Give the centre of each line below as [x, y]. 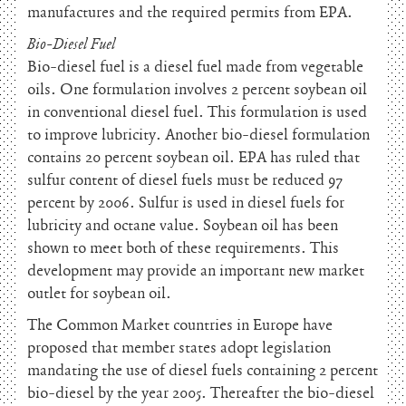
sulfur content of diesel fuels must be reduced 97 [185, 180]
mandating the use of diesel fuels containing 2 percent [203, 371]
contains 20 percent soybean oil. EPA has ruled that [193, 158]
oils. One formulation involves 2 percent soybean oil [197, 90]
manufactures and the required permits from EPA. [190, 13]
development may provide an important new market [196, 271]
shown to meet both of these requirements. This [183, 248]
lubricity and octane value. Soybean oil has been [183, 226]
